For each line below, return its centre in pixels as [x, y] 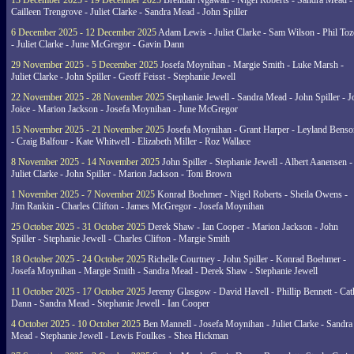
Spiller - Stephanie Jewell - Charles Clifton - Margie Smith [121, 239]
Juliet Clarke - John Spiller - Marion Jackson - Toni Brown [121, 174]
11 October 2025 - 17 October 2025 [78, 292]
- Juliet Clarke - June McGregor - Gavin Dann [98, 44]
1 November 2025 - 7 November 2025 [83, 194]
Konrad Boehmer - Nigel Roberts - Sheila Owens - [251, 194]
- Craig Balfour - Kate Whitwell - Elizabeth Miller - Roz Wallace [131, 141]
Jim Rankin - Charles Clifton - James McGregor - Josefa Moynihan [137, 206]
